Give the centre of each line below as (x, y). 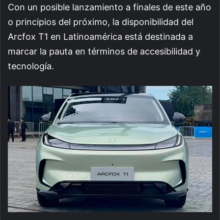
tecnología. (31, 66)
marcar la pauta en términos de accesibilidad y (104, 52)
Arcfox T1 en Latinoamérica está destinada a (100, 37)
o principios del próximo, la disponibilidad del (101, 22)
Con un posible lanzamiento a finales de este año (110, 7)
